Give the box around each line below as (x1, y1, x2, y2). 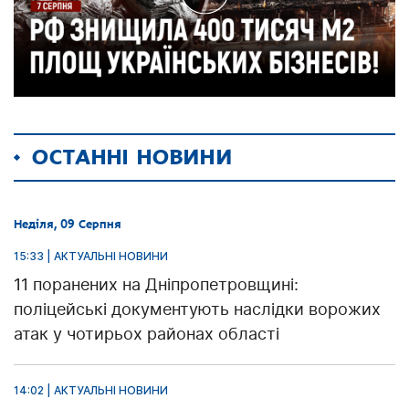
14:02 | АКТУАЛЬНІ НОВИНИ (14, 383, 168, 397)
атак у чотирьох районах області (14, 323, 279, 343)
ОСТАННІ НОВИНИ (32, 144, 233, 170)
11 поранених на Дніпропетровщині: (14, 274, 299, 294)
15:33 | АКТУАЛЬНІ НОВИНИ (14, 248, 168, 263)
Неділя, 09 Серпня (14, 216, 121, 231)
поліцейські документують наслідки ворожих (14, 299, 381, 319)
